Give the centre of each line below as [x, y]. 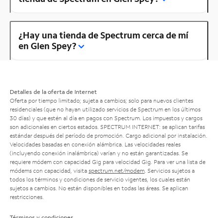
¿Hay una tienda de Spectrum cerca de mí [103, 35]
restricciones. [27, 197]
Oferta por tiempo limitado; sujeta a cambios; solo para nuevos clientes [101, 100]
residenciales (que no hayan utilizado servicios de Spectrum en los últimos [105, 109]
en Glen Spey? [47, 45]
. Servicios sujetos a [170, 170]
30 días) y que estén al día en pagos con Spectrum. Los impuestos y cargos [106, 118]
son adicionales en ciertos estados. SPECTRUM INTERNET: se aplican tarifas [107, 127]
